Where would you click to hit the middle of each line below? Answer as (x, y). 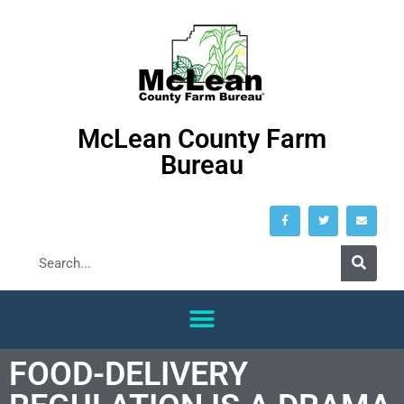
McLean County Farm (202, 139)
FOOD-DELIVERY (129, 374)
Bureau (202, 165)
